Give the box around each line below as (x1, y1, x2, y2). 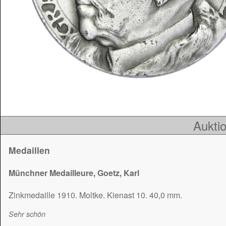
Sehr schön (9, 209, 45, 219)
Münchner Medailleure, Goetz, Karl (9, 166, 139, 179)
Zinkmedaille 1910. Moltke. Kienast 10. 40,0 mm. (9, 189, 182, 201)
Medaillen (9, 143, 50, 156)
